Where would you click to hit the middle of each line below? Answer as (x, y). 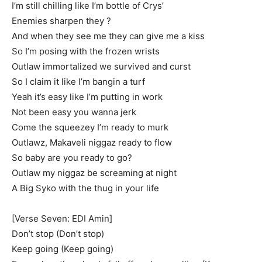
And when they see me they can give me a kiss (108, 36)
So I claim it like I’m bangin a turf (78, 82)
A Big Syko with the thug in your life (85, 188)
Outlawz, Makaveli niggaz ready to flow (92, 142)
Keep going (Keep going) (63, 249)
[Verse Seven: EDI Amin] (62, 218)
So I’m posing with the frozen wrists (86, 51)
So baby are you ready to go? (72, 158)
